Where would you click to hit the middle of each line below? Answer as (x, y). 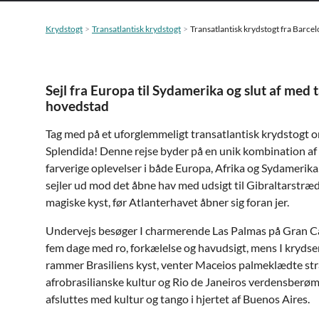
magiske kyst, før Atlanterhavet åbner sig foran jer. (167, 202)
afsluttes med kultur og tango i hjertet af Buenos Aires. (178, 299)
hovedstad (77, 106)
